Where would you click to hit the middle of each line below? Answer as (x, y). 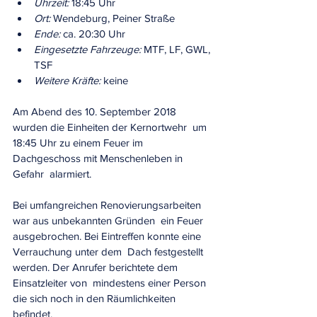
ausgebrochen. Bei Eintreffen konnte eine (108, 236)
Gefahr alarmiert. (53, 174)
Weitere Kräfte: (67, 80)
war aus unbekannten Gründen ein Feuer (109, 220)
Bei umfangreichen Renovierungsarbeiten (108, 205)
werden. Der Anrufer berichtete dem (97, 267)
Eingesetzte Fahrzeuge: (87, 49)
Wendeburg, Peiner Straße (113, 18)
